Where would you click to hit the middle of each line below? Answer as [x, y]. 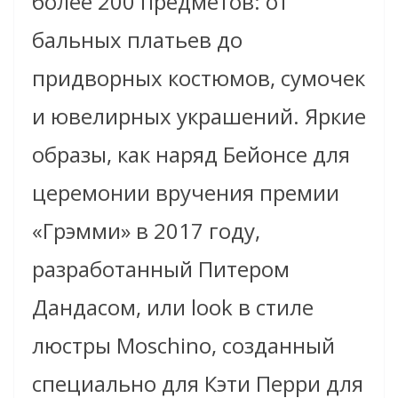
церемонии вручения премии [186, 193]
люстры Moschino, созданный [183, 346]
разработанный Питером [161, 269]
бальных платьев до [137, 40]
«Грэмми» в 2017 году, [146, 231]
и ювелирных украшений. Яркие [199, 116]
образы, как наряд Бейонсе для [191, 155]
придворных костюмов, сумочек [199, 78]
